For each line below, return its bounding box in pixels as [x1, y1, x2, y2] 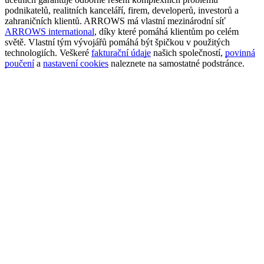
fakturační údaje [91, 48, 151, 58]
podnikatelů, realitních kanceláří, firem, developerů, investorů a [5, 5, 239, 16]
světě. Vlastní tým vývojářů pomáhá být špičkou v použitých [5, 37, 230, 48]
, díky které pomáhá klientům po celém [94, 27, 239, 37]
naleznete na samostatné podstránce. [108, 58, 245, 69]
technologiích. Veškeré [5, 48, 91, 58]
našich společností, [151, 48, 225, 58]
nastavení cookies [43, 58, 108, 69]
